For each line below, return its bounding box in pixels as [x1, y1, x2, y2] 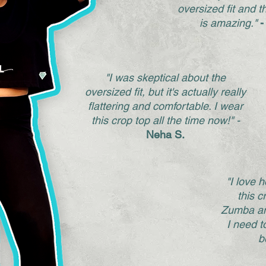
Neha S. [146, 128, 185, 141]
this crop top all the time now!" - [91, 114, 240, 127]
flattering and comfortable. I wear [88, 100, 243, 113]
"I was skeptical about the [105, 71, 226, 84]
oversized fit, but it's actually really [85, 85, 246, 99]
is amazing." [199, 17, 257, 30]
